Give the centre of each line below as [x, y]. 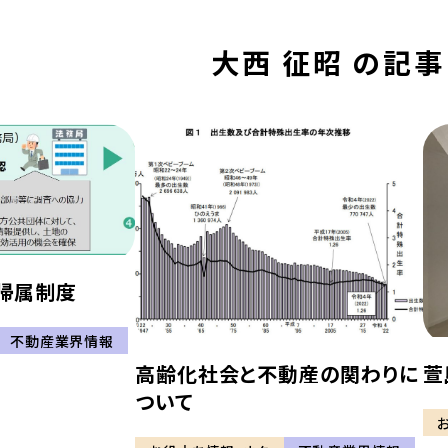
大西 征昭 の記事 [328, 62]
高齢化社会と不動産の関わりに [277, 373]
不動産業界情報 [62, 340]
